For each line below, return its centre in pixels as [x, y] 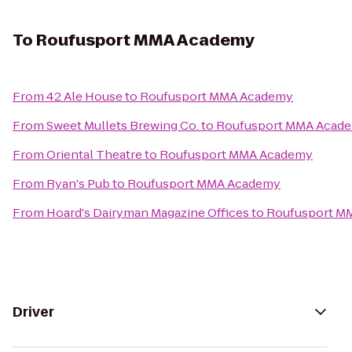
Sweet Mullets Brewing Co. [123, 125]
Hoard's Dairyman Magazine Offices [148, 213]
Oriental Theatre [94, 154]
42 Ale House [84, 96]
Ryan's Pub [78, 183]
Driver [33, 312]
